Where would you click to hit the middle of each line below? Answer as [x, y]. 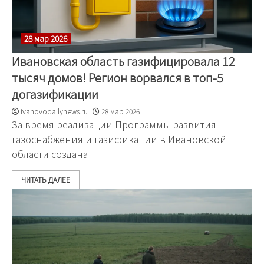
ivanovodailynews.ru [54, 111]
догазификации [55, 94]
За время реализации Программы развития [114, 124]
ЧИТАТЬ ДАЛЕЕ [46, 179]
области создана [50, 154]
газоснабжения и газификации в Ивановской [119, 139]
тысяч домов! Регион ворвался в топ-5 [118, 77]
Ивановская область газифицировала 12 [123, 61]
